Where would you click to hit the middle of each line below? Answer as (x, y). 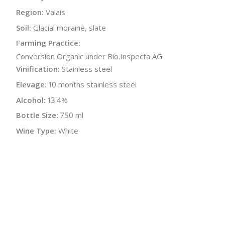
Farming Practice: (48, 43)
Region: (30, 12)
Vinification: (38, 69)
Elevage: (31, 84)
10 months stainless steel (93, 84)
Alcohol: (31, 100)
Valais (55, 12)
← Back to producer (51, 183)
